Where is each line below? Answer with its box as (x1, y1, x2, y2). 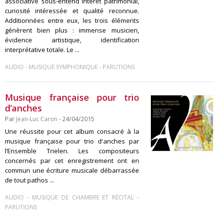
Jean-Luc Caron (16, 115, 57, 123)
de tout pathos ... (5, 176, 54, 184)
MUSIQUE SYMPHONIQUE (29, 63, 98, 71)
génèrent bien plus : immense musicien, (5, 26, 139, 35)
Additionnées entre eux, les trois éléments (5, 16, 139, 25)
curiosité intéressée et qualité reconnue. (5, 6, 139, 15)
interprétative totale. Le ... (5, 45, 79, 54)
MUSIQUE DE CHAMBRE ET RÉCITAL (32, 193, 134, 201)
